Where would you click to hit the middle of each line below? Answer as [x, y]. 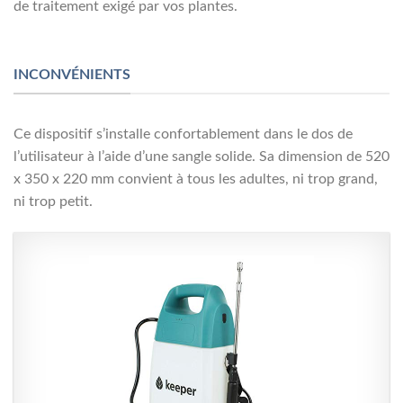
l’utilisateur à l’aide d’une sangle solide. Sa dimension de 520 [201, 157]
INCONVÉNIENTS [72, 74]
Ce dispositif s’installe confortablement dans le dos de [183, 134]
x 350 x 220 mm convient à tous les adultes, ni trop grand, [196, 179]
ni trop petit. [53, 202]
